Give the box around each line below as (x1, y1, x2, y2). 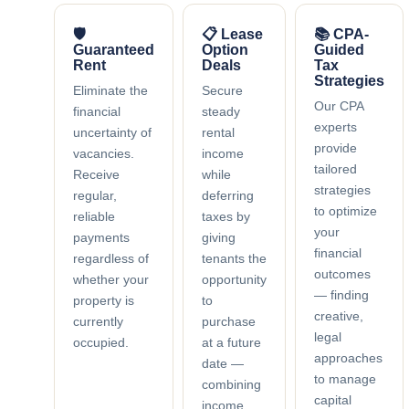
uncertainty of (72, 124, 152, 140)
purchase (201, 313, 256, 329)
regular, (72, 187, 117, 203)
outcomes (313, 266, 371, 281)
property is (72, 292, 134, 308)
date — (201, 355, 244, 371)
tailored (313, 161, 357, 176)
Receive (72, 166, 120, 182)
